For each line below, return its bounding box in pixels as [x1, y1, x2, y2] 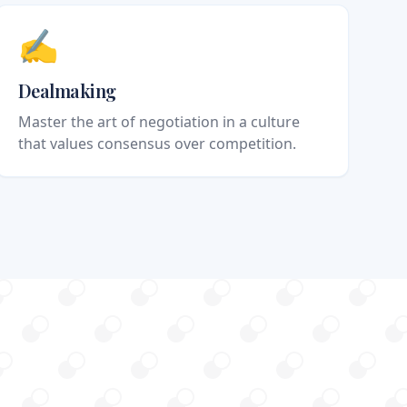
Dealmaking [17, 78, 116, 104]
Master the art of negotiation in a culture [17, 112, 300, 133]
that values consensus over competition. [17, 134, 296, 154]
